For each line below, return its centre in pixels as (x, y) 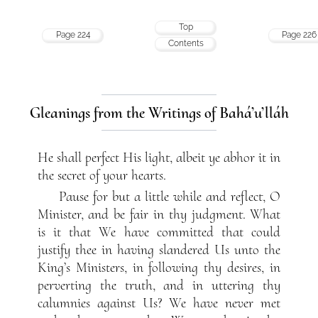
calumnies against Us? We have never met (159, 303)
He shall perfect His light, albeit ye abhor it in (159, 158)
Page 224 (73, 34)
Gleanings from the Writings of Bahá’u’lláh (159, 112)
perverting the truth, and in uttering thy (159, 286)
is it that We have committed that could (159, 232)
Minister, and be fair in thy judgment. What (159, 215)
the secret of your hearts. (102, 176)
